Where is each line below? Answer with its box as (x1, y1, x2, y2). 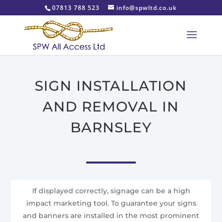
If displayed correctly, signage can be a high (32, 186, 190, 196)
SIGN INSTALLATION (35, 77, 187, 94)
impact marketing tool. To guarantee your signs (26, 199, 196, 208)
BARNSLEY (70, 119, 152, 136)
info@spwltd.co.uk (116, 3, 177, 12)
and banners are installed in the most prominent (23, 211, 199, 221)
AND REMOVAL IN (43, 98, 179, 115)
